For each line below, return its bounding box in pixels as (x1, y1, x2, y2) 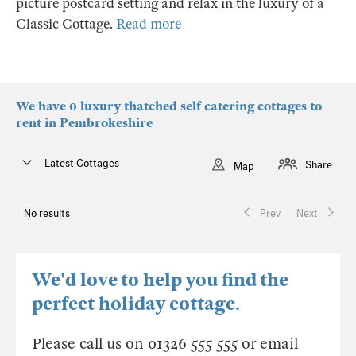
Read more (116, 16, 181, 33)
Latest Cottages (44, 157, 119, 169)
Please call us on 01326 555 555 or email (32, 335, 298, 353)
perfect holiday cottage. (32, 292, 240, 315)
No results (24, 207, 70, 219)
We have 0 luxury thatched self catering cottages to (16, 99, 322, 114)
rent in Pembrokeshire (16, 115, 153, 131)
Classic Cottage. (16, 16, 116, 33)
